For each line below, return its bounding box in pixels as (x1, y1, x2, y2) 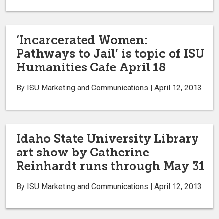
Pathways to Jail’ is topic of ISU (16, 46, 205, 61)
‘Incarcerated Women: (16, 32, 148, 47)
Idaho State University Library (16, 131, 199, 146)
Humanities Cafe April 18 (16, 60, 166, 74)
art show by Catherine (16, 145, 149, 159)
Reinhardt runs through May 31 (16, 158, 205, 173)
